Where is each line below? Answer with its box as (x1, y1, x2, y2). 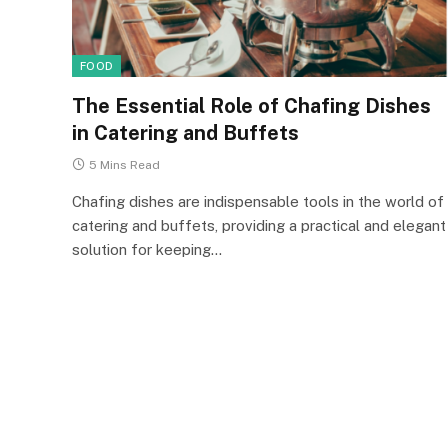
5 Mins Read (89, 157, 160, 172)
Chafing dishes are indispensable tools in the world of (72, 192, 444, 210)
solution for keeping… (72, 240, 222, 258)
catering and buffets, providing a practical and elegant (72, 216, 446, 234)
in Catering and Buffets (72, 120, 299, 145)
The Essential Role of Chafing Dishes (72, 93, 431, 118)
